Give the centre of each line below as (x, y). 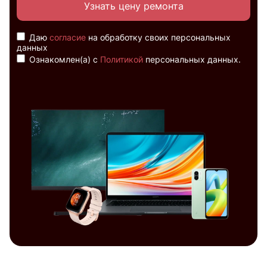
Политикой (122, 59)
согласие (68, 37)
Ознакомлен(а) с (63, 59)
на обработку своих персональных (158, 37)
